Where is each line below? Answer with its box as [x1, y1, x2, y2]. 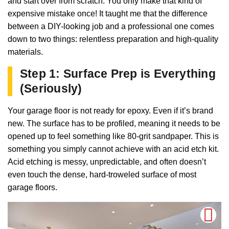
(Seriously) [20, 81, 82, 95]
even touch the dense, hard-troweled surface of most [8, 170, 196, 179]
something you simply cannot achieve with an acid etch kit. [8, 144, 219, 153]
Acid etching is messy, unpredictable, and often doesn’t [8, 157, 206, 166]
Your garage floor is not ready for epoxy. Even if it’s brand [8, 106, 213, 115]
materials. [8, 47, 43, 56]
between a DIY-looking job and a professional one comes [8, 21, 214, 31]
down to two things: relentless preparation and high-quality [8, 34, 218, 43]
